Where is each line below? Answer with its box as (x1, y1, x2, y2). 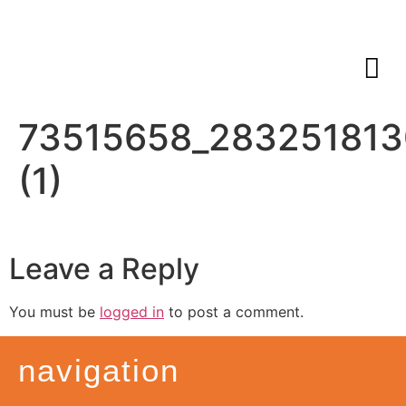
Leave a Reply (9, 251, 199, 287)
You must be (9, 303, 100, 322)
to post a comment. (164, 303, 304, 322)
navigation (18, 352, 179, 388)
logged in (100, 303, 164, 322)
